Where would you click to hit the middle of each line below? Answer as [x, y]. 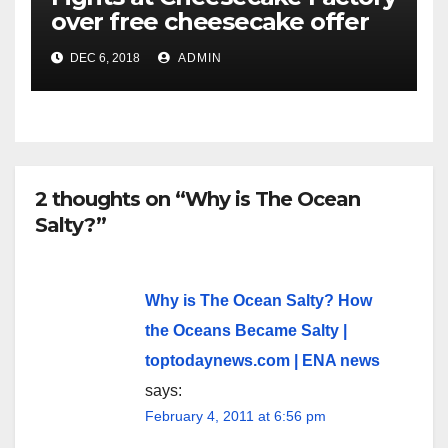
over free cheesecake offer [210, 22]
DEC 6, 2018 [103, 58]
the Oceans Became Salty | [246, 330]
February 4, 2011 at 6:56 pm [235, 415]
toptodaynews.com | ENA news [262, 360]
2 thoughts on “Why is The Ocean [197, 199]
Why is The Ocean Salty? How [258, 300]
